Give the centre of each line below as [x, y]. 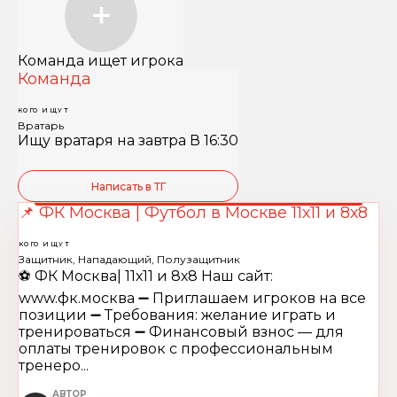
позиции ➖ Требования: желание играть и [177, 315]
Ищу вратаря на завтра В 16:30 [128, 140]
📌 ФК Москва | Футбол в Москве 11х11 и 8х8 [193, 213]
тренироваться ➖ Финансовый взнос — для [181, 332]
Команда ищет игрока [101, 61]
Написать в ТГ [128, 186]
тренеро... [54, 366]
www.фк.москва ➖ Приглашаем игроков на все [192, 298]
